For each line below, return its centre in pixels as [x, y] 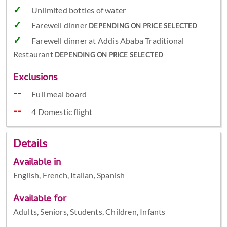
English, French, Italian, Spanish [69, 175]
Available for [40, 199]
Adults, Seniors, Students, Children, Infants [89, 211]
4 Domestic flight [62, 112]
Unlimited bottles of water [79, 10]
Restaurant [34, 54]
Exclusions [35, 79]
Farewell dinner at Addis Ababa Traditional [108, 41]
